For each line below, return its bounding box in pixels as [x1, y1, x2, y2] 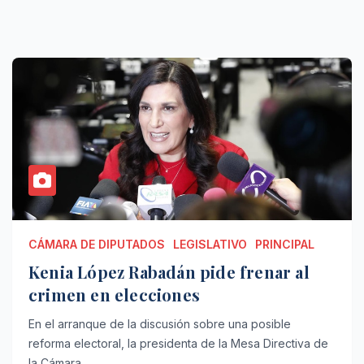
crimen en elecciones [28, 283, 200, 305]
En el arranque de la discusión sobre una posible [28, 316, 291, 331]
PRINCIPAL [255, 236, 314, 251]
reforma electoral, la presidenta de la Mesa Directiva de [28, 336, 328, 350]
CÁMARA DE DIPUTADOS [28, 236, 165, 251]
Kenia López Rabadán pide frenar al [28, 260, 310, 283]
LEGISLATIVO [173, 236, 247, 251]
